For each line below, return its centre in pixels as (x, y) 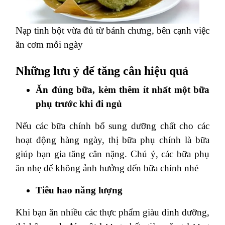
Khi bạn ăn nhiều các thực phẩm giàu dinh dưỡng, (113, 212)
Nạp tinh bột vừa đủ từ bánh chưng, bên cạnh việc (113, 30)
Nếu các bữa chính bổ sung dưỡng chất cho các (113, 126)
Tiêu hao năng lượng (79, 190)
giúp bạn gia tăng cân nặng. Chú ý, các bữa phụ (113, 154)
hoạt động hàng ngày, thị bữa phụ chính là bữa (113, 140)
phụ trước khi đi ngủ (79, 103)
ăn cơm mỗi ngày (49, 44)
